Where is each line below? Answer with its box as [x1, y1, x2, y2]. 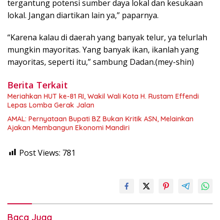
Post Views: [19, 147, 60, 158]
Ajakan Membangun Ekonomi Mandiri [7, 123, 130, 132]
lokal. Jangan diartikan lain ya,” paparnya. [7, 9, 159, 21]
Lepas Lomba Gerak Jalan [7, 100, 94, 110]
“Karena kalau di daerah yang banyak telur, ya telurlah [7, 31, 207, 43]
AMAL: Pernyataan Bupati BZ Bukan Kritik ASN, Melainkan [7, 114, 193, 123]
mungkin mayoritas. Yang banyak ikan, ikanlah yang [7, 44, 199, 55]
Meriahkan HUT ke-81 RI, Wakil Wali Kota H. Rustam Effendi [7, 91, 199, 101]
